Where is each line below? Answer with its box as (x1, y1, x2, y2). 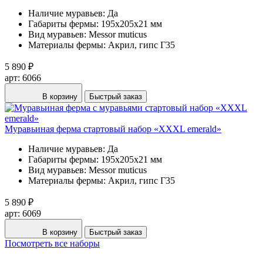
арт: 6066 (5, 72, 41, 83)
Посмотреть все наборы (5, 238, 100, 248)
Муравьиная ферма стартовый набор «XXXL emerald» (5, 123, 221, 134)
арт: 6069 (5, 208, 41, 218)
